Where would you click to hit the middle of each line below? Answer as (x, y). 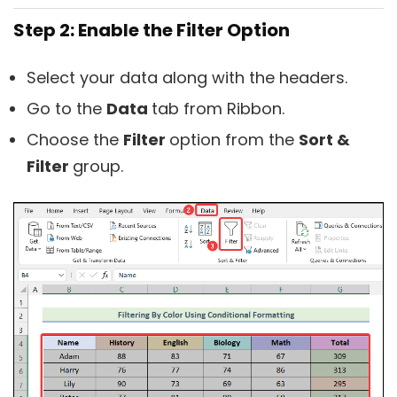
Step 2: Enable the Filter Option (152, 30)
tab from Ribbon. (218, 108)
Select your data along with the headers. (187, 77)
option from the (234, 139)
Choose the (75, 139)
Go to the (66, 108)
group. (98, 166)
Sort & (324, 139)
